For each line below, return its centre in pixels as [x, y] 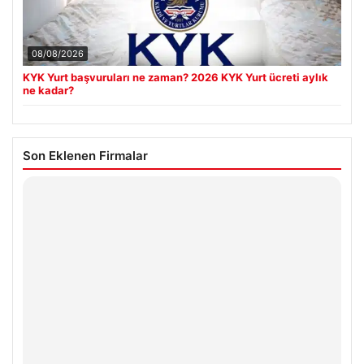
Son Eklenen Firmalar [85, 156]
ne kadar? [48, 91]
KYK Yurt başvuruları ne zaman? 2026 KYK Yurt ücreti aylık [175, 78]
